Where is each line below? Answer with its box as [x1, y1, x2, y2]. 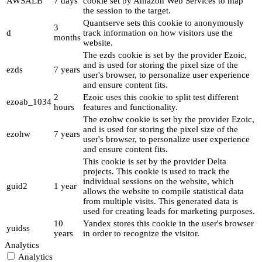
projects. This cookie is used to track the [83, 167, 230, 177]
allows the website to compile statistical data [83, 187, 244, 196]
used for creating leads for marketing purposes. [83, 206, 255, 216]
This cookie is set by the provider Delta [83, 157, 226, 167]
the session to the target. [83, 6, 171, 16]
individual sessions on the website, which [83, 177, 234, 187]
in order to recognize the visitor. [83, 229, 199, 239]
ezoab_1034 [6, 97, 51, 107]
